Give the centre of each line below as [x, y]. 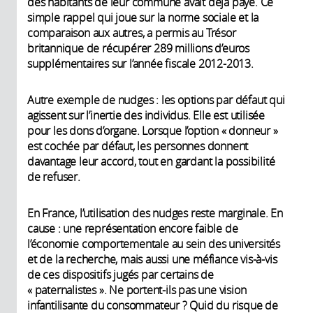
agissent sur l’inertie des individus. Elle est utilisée [146, 115]
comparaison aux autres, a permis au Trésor [132, 32]
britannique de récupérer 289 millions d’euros [138, 48]
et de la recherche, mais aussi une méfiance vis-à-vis [152, 259]
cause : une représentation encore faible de [133, 228]
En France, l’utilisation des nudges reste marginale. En [155, 213]
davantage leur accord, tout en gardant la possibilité [151, 161]
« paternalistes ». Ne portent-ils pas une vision [137, 290]
